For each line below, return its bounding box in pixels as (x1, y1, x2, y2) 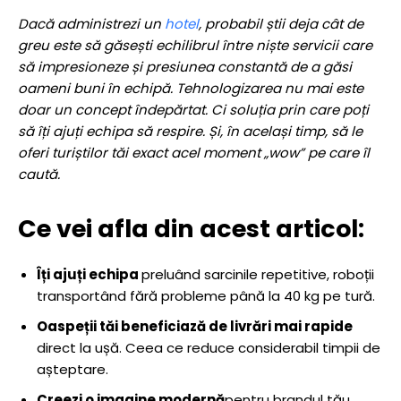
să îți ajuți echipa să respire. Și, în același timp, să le (18, 122, 363, 141)
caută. (18, 165, 60, 183)
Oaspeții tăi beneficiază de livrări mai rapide (37, 317, 353, 336)
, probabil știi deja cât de (199, 14, 363, 33)
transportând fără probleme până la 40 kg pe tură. (37, 286, 375, 305)
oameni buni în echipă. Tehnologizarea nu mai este (18, 79, 363, 98)
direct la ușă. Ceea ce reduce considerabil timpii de (37, 338, 380, 357)
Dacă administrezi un (18, 14, 165, 33)
